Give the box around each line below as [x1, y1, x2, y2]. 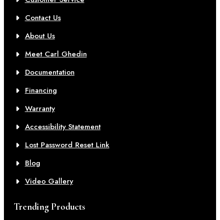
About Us [25, 30, 55, 42]
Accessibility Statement [25, 121, 101, 133]
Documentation [25, 67, 75, 78]
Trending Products [14, 201, 85, 213]
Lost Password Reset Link [25, 139, 110, 151]
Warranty [25, 103, 55, 114]
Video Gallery [25, 176, 73, 187]
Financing [25, 85, 57, 96]
